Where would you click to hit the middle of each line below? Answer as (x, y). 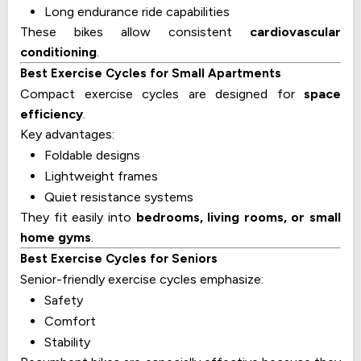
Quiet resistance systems (119, 197)
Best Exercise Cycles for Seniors (119, 259)
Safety (64, 301)
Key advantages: (67, 135)
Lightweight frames (101, 176)
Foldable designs (92, 156)
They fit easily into (78, 218)
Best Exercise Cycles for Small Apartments (151, 74)
